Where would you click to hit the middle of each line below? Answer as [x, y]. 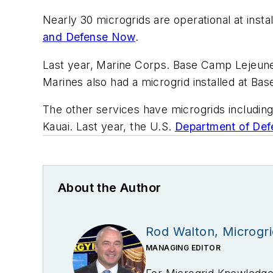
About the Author [110, 188]
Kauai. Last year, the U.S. [109, 127]
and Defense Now [89, 37]
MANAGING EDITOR [183, 248]
